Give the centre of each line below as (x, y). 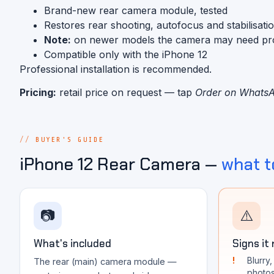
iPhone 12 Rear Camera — (120, 164)
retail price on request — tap (126, 93)
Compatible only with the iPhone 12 (126, 54)
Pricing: (38, 93)
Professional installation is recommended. (116, 69)
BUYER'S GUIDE (70, 140)
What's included (72, 243)
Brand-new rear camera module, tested (136, 10)
